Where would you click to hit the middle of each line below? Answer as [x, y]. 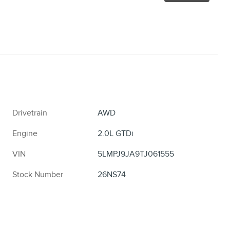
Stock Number [38, 175]
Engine [25, 134]
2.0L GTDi [116, 134]
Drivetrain [30, 113]
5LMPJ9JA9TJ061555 [136, 154]
